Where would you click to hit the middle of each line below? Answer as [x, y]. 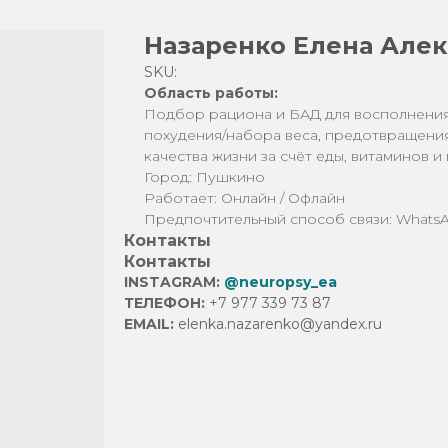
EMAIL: [151, 324]
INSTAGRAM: [174, 282]
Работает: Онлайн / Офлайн [244, 198]
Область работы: [211, 93]
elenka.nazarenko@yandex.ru [280, 324]
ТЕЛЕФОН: [166, 303]
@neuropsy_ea [280, 282]
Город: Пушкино [204, 177]
